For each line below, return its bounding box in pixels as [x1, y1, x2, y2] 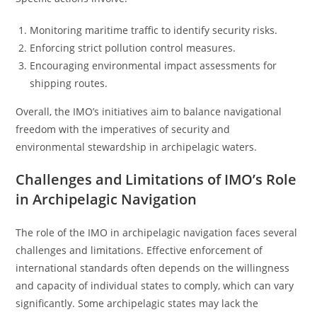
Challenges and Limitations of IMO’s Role [16, 170, 297, 189]
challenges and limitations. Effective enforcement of [16, 243, 263, 257]
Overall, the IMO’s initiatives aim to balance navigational [16, 105, 282, 118]
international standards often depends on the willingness [16, 261, 290, 275]
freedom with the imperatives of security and [16, 122, 231, 136]
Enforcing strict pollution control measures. [30, 41, 236, 54]
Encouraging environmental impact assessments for [30, 59, 277, 72]
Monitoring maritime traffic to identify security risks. [30, 23, 278, 37]
